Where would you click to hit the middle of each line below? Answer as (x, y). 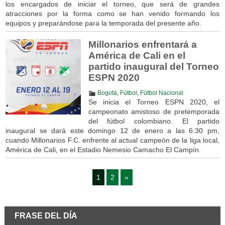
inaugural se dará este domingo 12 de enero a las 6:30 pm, (113, 131)
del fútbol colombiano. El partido (154, 121)
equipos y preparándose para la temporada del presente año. (103, 23)
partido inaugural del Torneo (153, 67)
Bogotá (107, 93)
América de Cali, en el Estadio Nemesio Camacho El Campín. (103, 150)
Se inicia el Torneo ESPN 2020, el (154, 102)
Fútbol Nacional (161, 93)
